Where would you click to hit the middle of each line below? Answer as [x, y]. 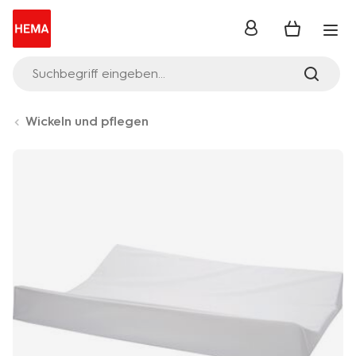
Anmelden [274, 33]
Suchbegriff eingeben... [99, 74]
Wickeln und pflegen [87, 121]
